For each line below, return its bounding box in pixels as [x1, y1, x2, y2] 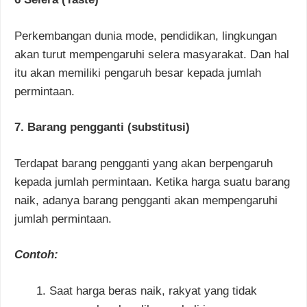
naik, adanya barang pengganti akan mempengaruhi [14, 193, 278, 207]
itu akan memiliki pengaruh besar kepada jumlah [14, 66, 261, 79]
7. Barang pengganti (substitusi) [14, 121, 190, 134]
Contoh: [14, 248, 58, 262]
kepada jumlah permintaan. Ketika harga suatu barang [14, 175, 290, 188]
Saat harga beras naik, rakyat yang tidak [49, 284, 257, 297]
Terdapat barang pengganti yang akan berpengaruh [14, 156, 273, 170]
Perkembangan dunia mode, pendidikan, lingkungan [14, 29, 277, 42]
